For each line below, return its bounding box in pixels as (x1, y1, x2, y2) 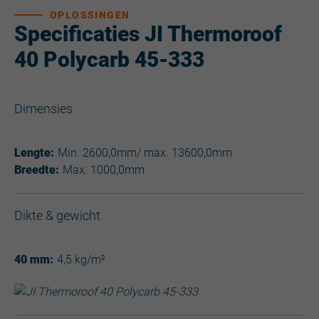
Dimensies (14, 100, 73, 116)
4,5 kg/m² (57, 252, 105, 266)
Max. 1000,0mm (63, 162, 145, 177)
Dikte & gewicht (14, 207, 100, 223)
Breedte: (14, 162, 59, 177)
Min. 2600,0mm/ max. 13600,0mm (58, 145, 232, 159)
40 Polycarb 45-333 (14, 46, 204, 72)
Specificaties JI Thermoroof (14, 21, 282, 46)
